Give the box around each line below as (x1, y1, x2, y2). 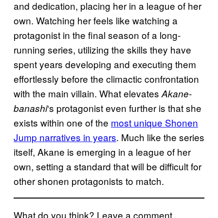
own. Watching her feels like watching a (14, 13, 178, 27)
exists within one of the (14, 115, 111, 129)
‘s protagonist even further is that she (47, 101, 201, 114)
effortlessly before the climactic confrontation (14, 72, 199, 85)
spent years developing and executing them (14, 57, 196, 71)
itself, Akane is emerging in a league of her (14, 145, 191, 158)
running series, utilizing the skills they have (14, 42, 191, 56)
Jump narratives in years (14, 130, 116, 144)
